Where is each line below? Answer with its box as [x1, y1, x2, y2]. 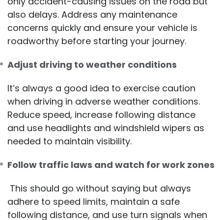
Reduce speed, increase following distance [7, 109, 195, 121]
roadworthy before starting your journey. [7, 35, 186, 48]
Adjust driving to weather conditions [7, 58, 177, 71]
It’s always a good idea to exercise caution [7, 82, 195, 95]
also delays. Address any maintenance [7, 8, 177, 21]
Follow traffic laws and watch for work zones [7, 159, 215, 171]
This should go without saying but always [7, 182, 191, 195]
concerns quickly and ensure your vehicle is [7, 22, 197, 34]
